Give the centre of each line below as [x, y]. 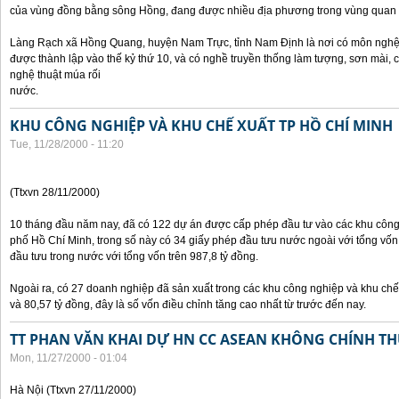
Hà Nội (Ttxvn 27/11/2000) [73, 390]
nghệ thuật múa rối [55, 75]
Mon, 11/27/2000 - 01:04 [69, 358]
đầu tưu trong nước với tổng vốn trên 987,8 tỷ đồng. [134, 256]
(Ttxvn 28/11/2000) [55, 192]
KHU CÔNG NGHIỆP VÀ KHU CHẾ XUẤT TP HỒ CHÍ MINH [201, 126]
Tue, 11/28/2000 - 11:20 [67, 144]
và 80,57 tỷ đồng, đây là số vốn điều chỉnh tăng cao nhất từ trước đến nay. [188, 305]
